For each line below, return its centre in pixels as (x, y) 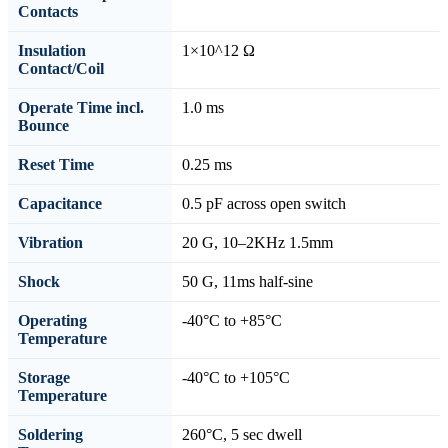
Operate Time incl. (81, 107)
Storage (44, 377)
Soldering (50, 434)
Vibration (50, 242)
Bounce (43, 125)
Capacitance (60, 203)
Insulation (52, 50)
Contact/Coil (61, 68)
